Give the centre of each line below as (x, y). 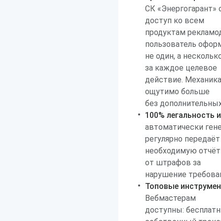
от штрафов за (173, 163)
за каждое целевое (181, 68)
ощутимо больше (177, 92)
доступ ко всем (175, 20)
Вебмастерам (170, 198)
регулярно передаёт (183, 139)
